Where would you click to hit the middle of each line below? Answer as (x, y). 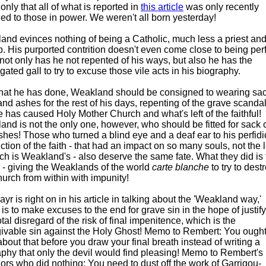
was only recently (221, 7)
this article (162, 7)
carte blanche (180, 167)
